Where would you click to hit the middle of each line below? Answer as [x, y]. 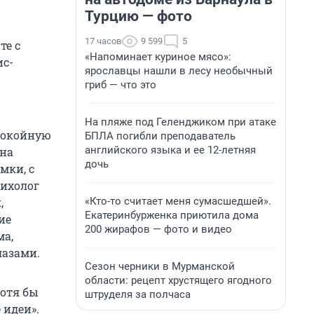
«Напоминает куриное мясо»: [158, 57]
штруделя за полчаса [138, 294]
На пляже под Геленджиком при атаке [180, 122]
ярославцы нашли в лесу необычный [179, 71]
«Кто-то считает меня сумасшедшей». [178, 201]
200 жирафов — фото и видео [158, 229]
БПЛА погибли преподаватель [160, 136]
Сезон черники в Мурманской [160, 266]
